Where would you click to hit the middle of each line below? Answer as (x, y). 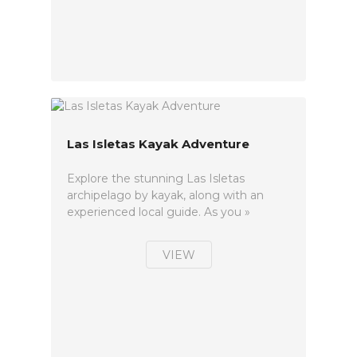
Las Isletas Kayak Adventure (158, 144)
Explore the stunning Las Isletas (156, 179)
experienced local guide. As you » (159, 212)
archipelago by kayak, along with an (165, 196)
